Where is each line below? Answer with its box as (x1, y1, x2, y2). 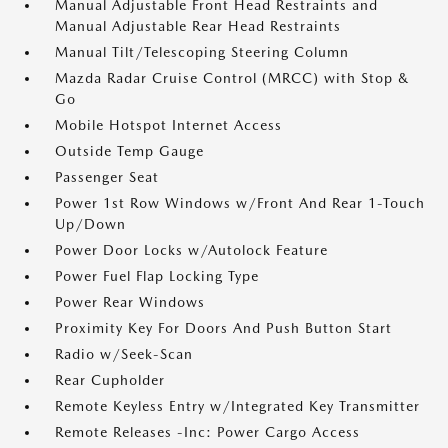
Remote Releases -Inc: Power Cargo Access (55, 424, 360, 440)
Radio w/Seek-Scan (55, 346, 193, 362)
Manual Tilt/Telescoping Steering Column (55, 44, 349, 60)
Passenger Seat (55, 169, 159, 185)
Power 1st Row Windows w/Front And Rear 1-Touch (55, 195, 425, 211)
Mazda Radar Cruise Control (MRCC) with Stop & (55, 70, 409, 86)
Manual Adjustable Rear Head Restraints (55, 18, 341, 34)
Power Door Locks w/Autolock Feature (55, 242, 328, 258)
